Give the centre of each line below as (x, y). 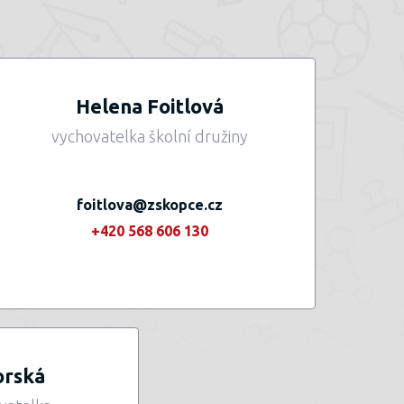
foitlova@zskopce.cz (150, 205)
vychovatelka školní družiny (150, 136)
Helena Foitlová (150, 106)
